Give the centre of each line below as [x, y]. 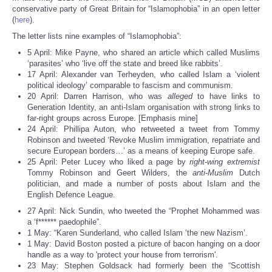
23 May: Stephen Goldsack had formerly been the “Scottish [144, 266]
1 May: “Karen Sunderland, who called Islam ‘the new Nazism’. [138, 233]
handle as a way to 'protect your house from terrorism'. [123, 255]
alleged [180, 97]
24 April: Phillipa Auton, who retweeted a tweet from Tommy [144, 129]
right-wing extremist [225, 162]
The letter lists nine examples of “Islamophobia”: [97, 36]
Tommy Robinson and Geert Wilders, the [110, 173]
